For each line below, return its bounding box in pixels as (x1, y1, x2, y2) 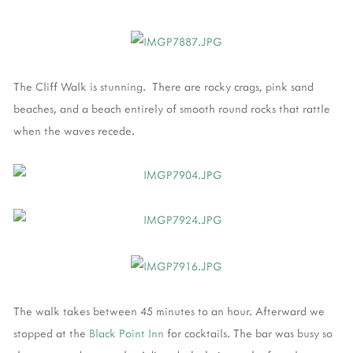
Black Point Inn (89, 325, 164, 340)
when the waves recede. (13, 122, 135, 138)
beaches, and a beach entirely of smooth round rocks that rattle (13, 100, 330, 116)
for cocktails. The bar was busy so (164, 325, 333, 340)
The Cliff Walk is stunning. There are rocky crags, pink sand (13, 78, 314, 94)
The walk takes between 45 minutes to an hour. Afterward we (13, 303, 325, 318)
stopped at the (13, 325, 89, 340)
